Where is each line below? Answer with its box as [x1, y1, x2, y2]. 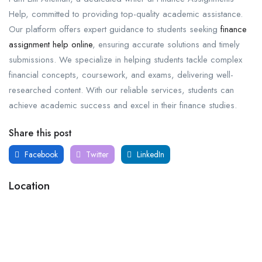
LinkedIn [135, 148, 164, 160]
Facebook [22, 148, 58, 160]
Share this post [9, 126, 72, 140]
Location [9, 177, 50, 194]
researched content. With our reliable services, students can [9, 83, 234, 96]
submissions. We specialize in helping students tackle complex [9, 53, 242, 66]
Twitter [84, 148, 109, 160]
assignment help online [9, 37, 92, 51]
